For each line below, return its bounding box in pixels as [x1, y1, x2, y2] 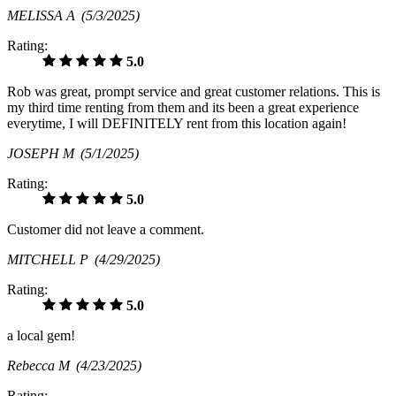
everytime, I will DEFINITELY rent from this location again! [7, 116, 346, 132]
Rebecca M [7, 358, 76, 374]
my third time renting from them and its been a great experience [7, 100, 359, 116]
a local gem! [7, 328, 75, 344]
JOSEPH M [7, 146, 80, 162]
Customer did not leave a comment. [7, 222, 204, 238]
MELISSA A [7, 8, 81, 24]
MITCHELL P [7, 252, 95, 268]
